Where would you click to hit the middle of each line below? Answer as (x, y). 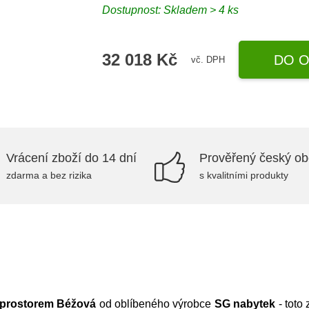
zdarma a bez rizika (49, 175)
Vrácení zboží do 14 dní (71, 158)
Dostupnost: (133, 10)
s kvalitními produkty (244, 175)
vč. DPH (208, 59)
